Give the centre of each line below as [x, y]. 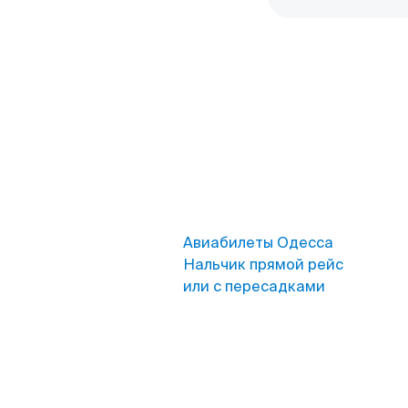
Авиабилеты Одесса [258, 243]
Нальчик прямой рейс [263, 265]
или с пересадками [254, 286]
